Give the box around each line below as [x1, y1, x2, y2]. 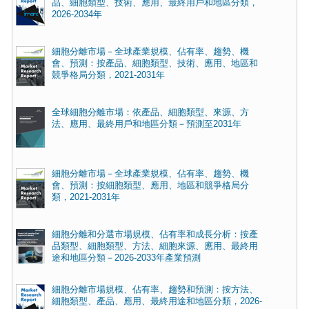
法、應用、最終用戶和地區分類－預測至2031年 [51, 119, 241, 130]
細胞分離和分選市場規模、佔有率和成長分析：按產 [51, 230, 258, 240]
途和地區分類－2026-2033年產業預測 [51, 253, 201, 263]
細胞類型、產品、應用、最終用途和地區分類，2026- [51, 297, 262, 307]
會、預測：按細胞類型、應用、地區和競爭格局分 [51, 181, 249, 191]
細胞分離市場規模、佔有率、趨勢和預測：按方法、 [51, 285, 258, 295]
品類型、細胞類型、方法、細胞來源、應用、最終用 [51, 241, 258, 252]
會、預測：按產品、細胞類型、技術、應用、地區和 [51, 59, 258, 69]
